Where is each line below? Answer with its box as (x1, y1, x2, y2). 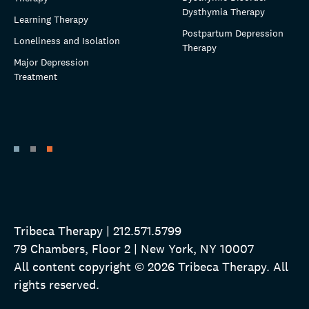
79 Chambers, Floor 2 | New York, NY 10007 (14, 241, 254, 257)
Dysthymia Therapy (182, 5, 265, 18)
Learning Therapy (14, 12, 88, 26)
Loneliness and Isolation (14, 34, 120, 47)
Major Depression (14, 55, 89, 68)
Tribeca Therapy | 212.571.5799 (14, 223, 181, 239)
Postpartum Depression (182, 26, 283, 39)
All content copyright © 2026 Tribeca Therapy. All (14, 259, 288, 275)
